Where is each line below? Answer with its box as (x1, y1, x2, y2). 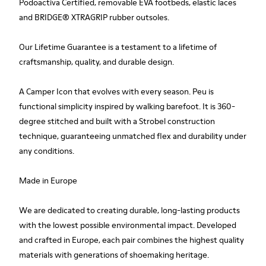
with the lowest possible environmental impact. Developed (19, 219, 236, 231)
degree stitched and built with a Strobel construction (19, 115, 215, 127)
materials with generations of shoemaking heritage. (19, 249, 209, 261)
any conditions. (19, 145, 74, 157)
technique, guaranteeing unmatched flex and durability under (19, 130, 246, 142)
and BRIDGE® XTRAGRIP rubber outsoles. (19, 11, 169, 23)
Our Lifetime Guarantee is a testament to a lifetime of (19, 41, 217, 53)
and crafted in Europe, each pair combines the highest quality (19, 234, 244, 246)
